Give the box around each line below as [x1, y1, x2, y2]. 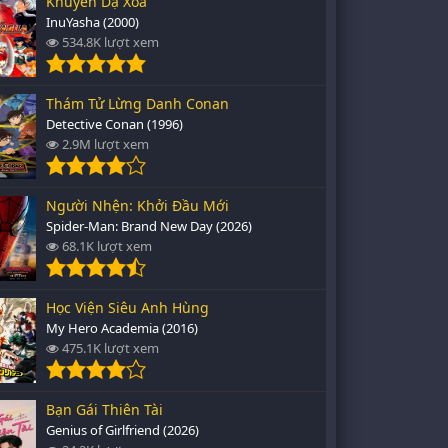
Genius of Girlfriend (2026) [46, 421, 199, 439]
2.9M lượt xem [59, 135, 149, 153]
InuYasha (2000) [46, 13, 139, 31]
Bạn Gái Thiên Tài [46, 400, 163, 419]
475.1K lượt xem [59, 339, 159, 357]
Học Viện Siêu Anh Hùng [46, 298, 209, 317]
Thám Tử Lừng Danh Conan [46, 94, 229, 113]
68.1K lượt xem [59, 237, 152, 255]
